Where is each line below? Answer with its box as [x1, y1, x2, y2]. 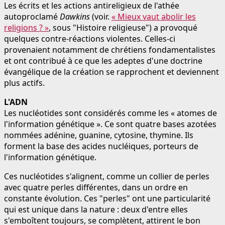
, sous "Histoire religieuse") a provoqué [49, 22, 197, 33]
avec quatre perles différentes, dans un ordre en [4, 181, 188, 193]
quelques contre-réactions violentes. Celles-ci [4, 33, 175, 44]
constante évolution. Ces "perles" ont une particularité [4, 192, 210, 204]
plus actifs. [4, 77, 45, 88]
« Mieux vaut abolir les [111, 11, 196, 22]
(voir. [90, 11, 111, 22]
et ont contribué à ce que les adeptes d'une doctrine [4, 55, 202, 66]
